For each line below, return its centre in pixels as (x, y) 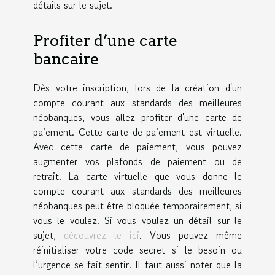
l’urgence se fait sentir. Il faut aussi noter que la (137, 265)
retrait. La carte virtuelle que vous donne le (137, 176)
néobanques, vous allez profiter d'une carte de (137, 118)
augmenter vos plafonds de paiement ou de (137, 162)
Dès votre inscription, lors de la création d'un (137, 88)
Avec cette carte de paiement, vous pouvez (137, 147)
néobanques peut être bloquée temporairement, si (137, 206)
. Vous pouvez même (191, 235)
